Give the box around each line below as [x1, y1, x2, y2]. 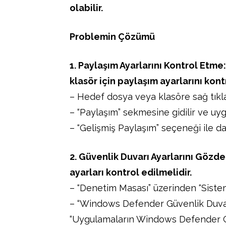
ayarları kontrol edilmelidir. [70, 166, 192, 178]
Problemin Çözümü [70, 31, 155, 42]
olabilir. [70, 2, 103, 13]
